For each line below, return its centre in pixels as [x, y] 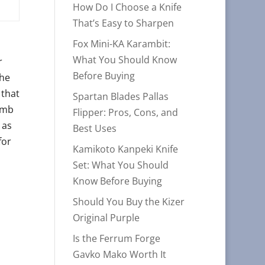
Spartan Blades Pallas [121, 96]
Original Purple [106, 218]
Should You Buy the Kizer [129, 202]
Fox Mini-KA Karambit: [122, 44]
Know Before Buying [118, 181]
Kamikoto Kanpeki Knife [126, 149]
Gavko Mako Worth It [120, 254]
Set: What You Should [121, 165]
